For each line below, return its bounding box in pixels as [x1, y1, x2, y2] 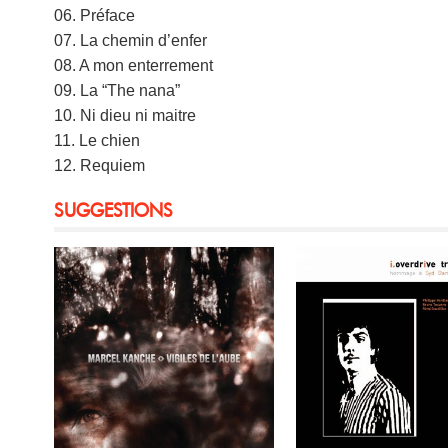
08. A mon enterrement [54, 56, 214, 74]
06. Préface [54, 6, 136, 24]
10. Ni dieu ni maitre [54, 106, 197, 124]
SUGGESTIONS [54, 197, 174, 222]
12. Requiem [54, 156, 146, 174]
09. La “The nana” [54, 81, 181, 99]
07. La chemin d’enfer [54, 31, 208, 49]
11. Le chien [54, 131, 141, 149]
